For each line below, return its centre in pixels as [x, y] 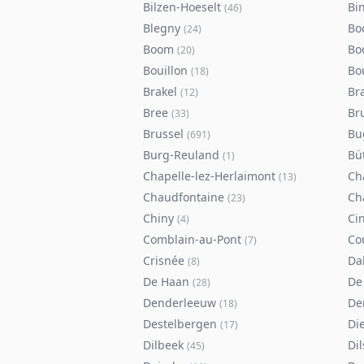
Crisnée [164, 260]
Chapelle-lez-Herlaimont [209, 176]
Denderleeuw [180, 303]
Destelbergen [180, 324]
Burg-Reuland [181, 155]
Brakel [160, 91]
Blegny [162, 28]
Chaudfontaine [184, 197]
